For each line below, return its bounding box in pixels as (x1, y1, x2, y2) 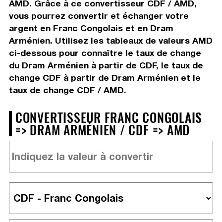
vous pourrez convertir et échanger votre (8, 10, 189, 21)
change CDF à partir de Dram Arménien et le (8, 72, 201, 83)
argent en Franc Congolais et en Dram (8, 22, 173, 33)
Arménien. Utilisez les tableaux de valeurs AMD (8, 35, 213, 46)
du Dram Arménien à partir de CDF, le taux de (8, 59, 203, 70)
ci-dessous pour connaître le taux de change (8, 47, 201, 58)
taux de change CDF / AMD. (8, 84, 126, 95)
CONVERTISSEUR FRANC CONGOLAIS (15, 107, 203, 126)
